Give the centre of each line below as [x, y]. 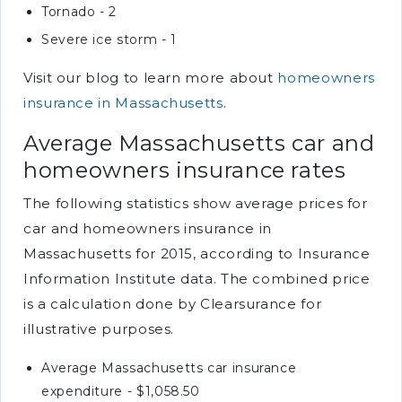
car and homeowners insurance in [148, 228]
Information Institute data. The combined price [197, 279]
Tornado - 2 [79, 12]
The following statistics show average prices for [196, 203]
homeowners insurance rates [185, 170]
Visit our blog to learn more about [151, 78]
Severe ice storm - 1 [109, 39]
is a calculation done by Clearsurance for [173, 304]
